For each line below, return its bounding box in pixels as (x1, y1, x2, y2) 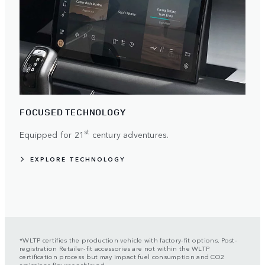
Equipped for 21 (20, 128, 84, 140)
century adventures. (89, 128, 169, 140)
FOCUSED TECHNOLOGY (20, 106, 126, 119)
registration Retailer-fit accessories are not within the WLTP (20, 243, 210, 253)
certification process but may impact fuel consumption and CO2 (20, 251, 225, 261)
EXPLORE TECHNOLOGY (30, 155, 125, 163)
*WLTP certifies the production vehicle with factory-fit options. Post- (20, 235, 237, 244)
